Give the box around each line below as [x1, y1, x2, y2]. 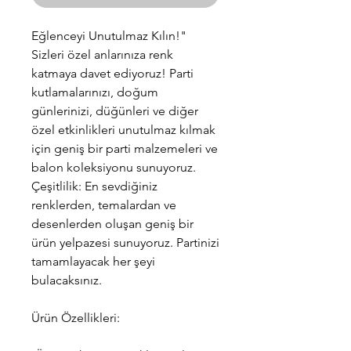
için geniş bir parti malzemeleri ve [31, 140, 218, 156]
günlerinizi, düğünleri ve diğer [31, 103, 198, 118]
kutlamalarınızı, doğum [31, 84, 158, 100]
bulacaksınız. [31, 272, 102, 288]
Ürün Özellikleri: [31, 309, 120, 325]
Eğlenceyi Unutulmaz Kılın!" [31, 27, 186, 43]
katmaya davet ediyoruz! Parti [31, 65, 194, 81]
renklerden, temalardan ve [31, 197, 176, 212]
